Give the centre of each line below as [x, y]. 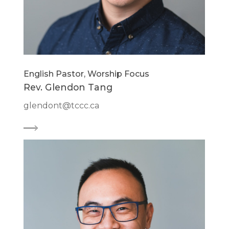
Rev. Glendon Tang [68, 87]
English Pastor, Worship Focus [87, 74]
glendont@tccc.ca [62, 106]
